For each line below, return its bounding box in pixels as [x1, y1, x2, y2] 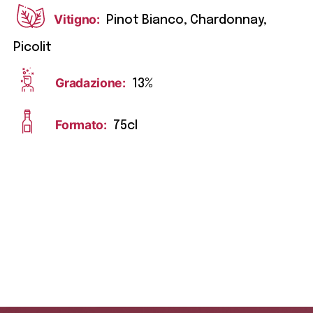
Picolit [13, 41, 52, 54]
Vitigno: [54, 12, 100, 27]
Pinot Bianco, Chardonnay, [105, 14, 267, 27]
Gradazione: [55, 75, 126, 91]
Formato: [55, 117, 107, 133]
